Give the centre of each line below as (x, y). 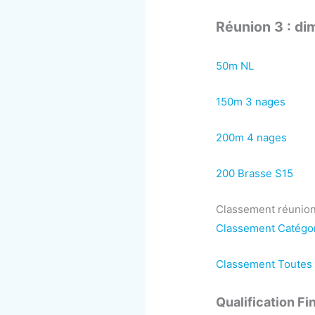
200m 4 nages (252, 137)
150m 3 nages (251, 101)
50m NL (235, 65)
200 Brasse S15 (255, 173)
